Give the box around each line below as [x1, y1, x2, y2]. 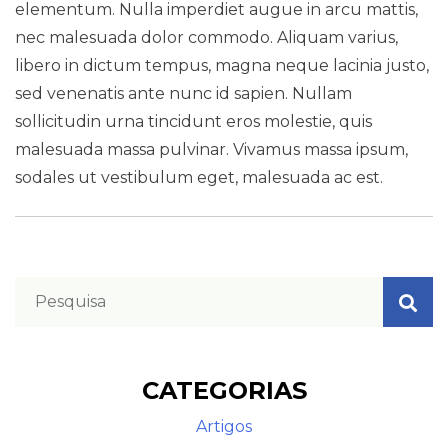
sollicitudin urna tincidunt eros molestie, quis [15, 112, 372, 131]
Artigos [196, 417, 252, 436]
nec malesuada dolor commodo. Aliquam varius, [15, 28, 398, 47]
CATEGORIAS [141, 376, 307, 405]
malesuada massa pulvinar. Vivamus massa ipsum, [15, 140, 408, 159]
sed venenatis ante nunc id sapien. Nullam [15, 84, 352, 103]
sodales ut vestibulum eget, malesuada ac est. [15, 168, 383, 187]
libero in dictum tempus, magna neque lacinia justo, [15, 56, 429, 75]
